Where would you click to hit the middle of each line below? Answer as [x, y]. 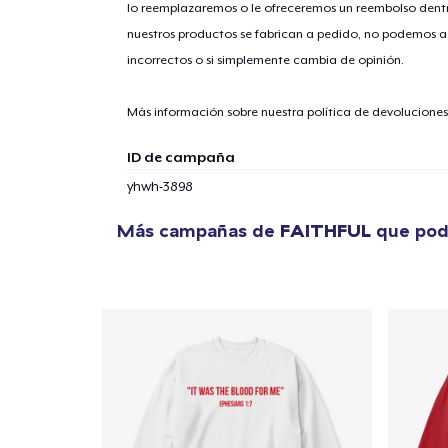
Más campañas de [198, 231]
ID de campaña [180, 156]
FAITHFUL [325, 231]
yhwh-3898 [159, 186]
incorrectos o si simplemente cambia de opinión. [265, 59]
